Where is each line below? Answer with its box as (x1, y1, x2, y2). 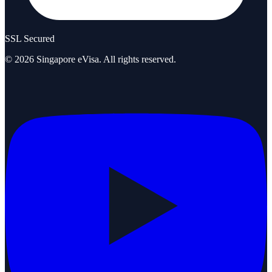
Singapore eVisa (36, 53, 99, 64)
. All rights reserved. (99, 53, 176, 64)
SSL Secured (5, 33, 55, 44)
